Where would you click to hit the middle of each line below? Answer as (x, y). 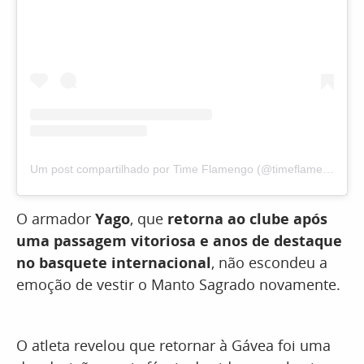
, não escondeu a (269, 263)
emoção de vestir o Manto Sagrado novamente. (178, 285)
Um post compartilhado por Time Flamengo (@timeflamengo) (328, 169)
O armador (56, 219)
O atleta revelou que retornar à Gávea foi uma (173, 346)
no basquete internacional (114, 263)
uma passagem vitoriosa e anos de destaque (179, 241)
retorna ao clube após (247, 219)
